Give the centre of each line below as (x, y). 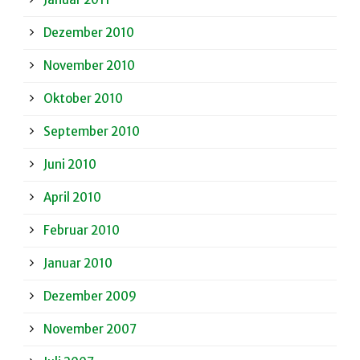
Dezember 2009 (90, 297)
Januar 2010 (78, 264)
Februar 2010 (82, 231)
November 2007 (90, 329)
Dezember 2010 (89, 33)
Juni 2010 (70, 165)
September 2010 (92, 132)
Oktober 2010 (83, 99)
